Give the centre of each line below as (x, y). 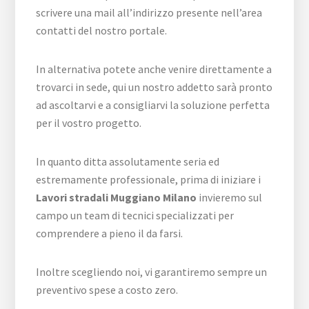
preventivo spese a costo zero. (107, 290)
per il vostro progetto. (89, 123)
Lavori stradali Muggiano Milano (117, 197)
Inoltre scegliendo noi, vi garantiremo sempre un (152, 272)
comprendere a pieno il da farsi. (110, 233)
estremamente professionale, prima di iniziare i (149, 179)
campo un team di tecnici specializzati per (135, 215)
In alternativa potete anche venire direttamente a (154, 69)
